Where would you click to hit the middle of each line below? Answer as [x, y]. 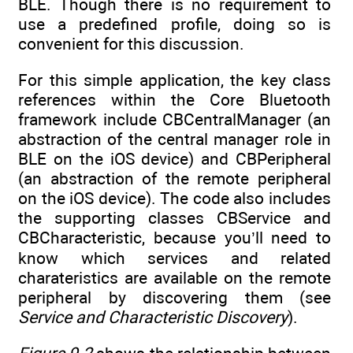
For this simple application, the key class [175, 80]
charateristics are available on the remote [175, 277]
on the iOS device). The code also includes [175, 198]
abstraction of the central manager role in [175, 139]
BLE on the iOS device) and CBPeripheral [175, 158]
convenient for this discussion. [131, 43]
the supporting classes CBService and [175, 217]
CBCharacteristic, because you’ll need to [175, 237]
